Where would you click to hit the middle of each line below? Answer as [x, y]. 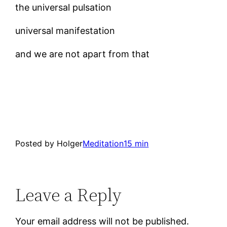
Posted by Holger [49, 143]
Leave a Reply [69, 195]
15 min [136, 143]
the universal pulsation [64, 7]
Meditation [103, 143]
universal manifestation [65, 31]
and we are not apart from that [83, 54]
